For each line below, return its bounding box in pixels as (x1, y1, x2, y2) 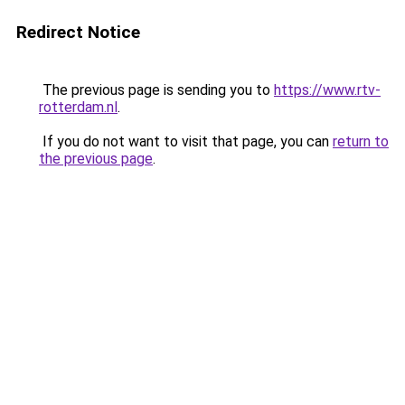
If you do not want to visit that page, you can (39, 133, 333, 150)
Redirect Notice (16, 22, 140, 42)
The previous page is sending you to (39, 81, 274, 99)
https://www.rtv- (274, 81, 381, 99)
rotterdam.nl (39, 99, 118, 116)
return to (333, 133, 389, 150)
